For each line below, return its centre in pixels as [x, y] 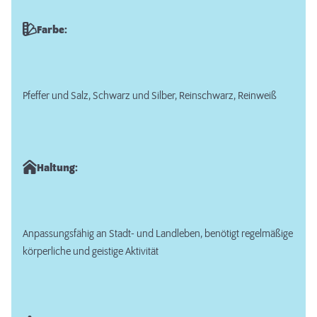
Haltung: [57, 168]
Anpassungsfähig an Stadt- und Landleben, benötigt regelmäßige [158, 235]
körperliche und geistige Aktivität [91, 252]
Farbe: [52, 30]
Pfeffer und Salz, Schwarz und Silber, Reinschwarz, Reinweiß [150, 97]
